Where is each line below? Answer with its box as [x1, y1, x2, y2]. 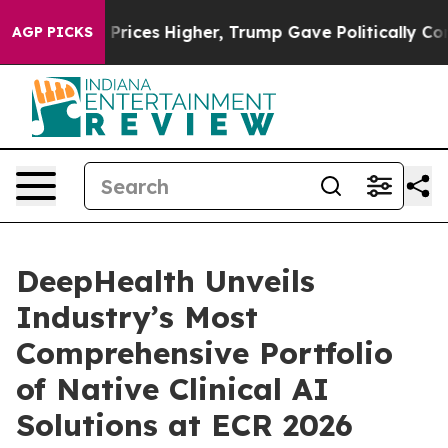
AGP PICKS [12, 23, 93, 41]
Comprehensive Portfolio [16, 334, 393, 372]
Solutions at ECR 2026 [16, 406, 363, 444]
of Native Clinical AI [16, 370, 329, 408]
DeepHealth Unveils [16, 262, 315, 300]
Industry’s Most [16, 298, 258, 336]
